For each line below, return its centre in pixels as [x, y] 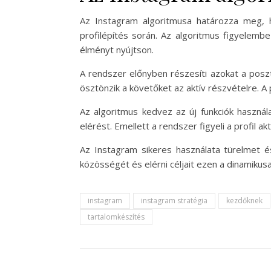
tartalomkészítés [116, 217]
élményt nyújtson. [117, 50]
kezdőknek [244, 201]
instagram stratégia [174, 201]
